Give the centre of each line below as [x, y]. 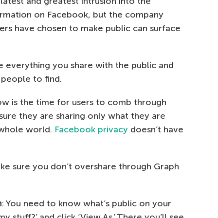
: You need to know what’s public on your [87, 203]
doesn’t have [156, 129]
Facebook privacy [91, 129]
